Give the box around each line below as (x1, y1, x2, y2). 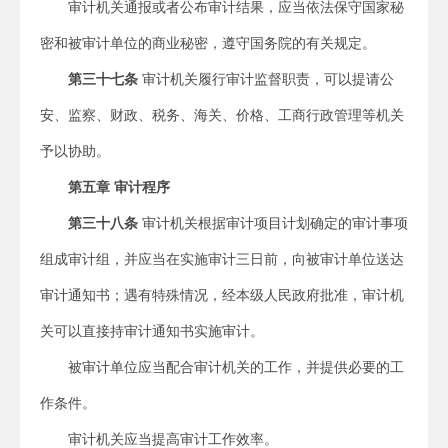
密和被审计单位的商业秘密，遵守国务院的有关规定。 (40, 35, 376, 51)
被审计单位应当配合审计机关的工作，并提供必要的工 (68, 359, 404, 375)
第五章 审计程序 (68, 179, 170, 195)
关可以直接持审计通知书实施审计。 (40, 323, 264, 339)
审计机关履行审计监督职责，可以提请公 (138, 71, 394, 87)
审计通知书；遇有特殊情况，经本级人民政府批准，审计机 (40, 287, 404, 303)
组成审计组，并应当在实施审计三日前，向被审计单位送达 (40, 251, 404, 267)
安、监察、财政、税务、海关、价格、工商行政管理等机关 (40, 107, 404, 123)
